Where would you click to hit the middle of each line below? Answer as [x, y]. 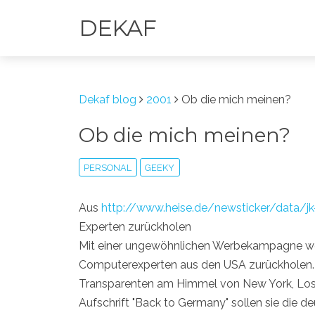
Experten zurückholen [135, 226]
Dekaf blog [108, 99]
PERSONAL [108, 167]
